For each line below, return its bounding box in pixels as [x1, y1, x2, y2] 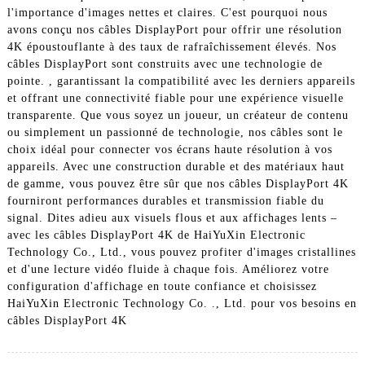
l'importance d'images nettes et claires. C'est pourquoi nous [7, 6, 328, 19]
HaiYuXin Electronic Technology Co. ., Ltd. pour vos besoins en [7, 297, 357, 310]
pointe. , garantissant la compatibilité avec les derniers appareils [7, 74, 355, 87]
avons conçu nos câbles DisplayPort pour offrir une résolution [7, 23, 342, 36]
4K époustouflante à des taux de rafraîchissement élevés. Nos [7, 40, 336, 53]
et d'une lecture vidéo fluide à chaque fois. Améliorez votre [7, 262, 329, 275]
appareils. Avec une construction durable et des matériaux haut [7, 160, 345, 173]
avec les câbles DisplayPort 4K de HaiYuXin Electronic [7, 228, 306, 241]
